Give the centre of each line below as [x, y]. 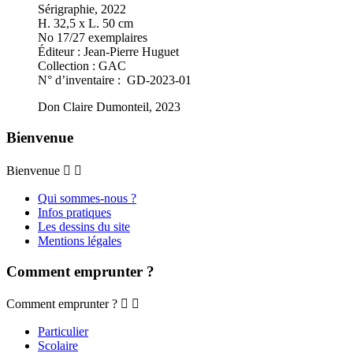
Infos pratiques [74, 212]
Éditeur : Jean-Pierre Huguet [108, 52]
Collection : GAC [82, 66]
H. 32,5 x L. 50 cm [85, 24]
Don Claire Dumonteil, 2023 [109, 107]
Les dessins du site [84, 226]
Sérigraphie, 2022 [82, 9]
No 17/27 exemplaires [93, 38]
